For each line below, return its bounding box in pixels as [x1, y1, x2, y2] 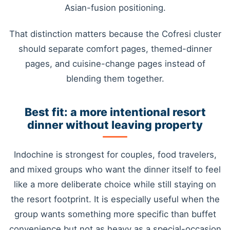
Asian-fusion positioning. [64, 2, 166, 13]
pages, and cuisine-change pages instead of [25, 59, 205, 69]
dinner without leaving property [27, 118, 203, 132]
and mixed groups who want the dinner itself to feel [9, 164, 221, 175]
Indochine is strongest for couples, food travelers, [13, 149, 217, 160]
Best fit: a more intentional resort [24, 105, 206, 119]
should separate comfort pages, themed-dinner [18, 44, 212, 54]
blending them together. [66, 73, 164, 84]
